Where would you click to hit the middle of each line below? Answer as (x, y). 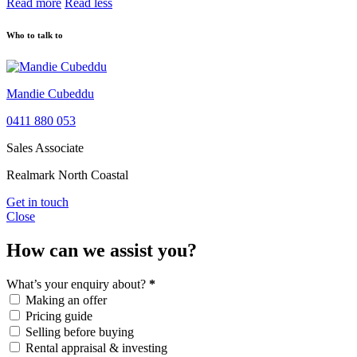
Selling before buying (80, 332)
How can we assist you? (102, 251)
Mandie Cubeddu (50, 94)
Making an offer (66, 300)
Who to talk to (35, 35)
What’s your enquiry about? (78, 284)
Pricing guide (59, 316)
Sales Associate (45, 148)
